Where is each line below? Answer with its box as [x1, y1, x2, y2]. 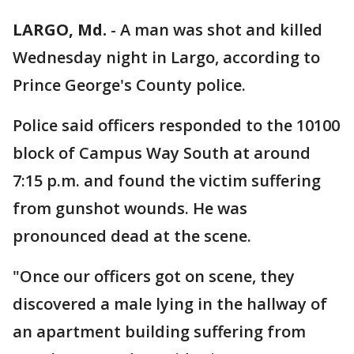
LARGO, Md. [13, 19, 107, 40]
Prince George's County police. [13, 74, 246, 96]
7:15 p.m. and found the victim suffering [13, 170, 321, 191]
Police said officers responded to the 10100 [13, 115, 340, 136]
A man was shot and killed [120, 19, 322, 40]
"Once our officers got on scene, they [13, 265, 295, 287]
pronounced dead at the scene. [13, 225, 251, 247]
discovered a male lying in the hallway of [13, 293, 327, 314]
